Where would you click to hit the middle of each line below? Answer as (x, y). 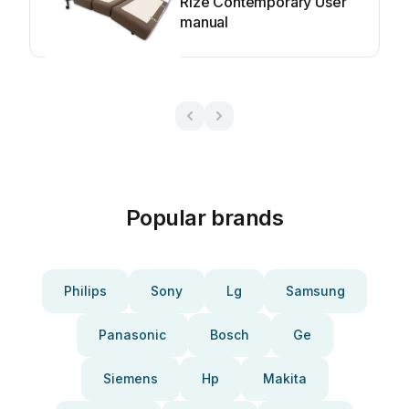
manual (204, 22)
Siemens (130, 378)
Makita (284, 378)
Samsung (315, 291)
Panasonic (132, 335)
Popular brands (204, 218)
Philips (85, 291)
